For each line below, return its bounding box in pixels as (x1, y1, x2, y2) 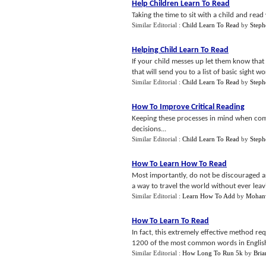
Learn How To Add (182, 192, 235, 199)
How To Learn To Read (132, 217, 209, 226)
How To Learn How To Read (132, 160, 227, 169)
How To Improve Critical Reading (132, 103, 245, 112)
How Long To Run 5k (182, 249, 243, 256)
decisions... (132, 125, 166, 133)
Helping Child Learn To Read (132, 46, 229, 55)
